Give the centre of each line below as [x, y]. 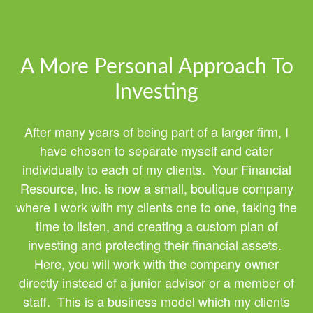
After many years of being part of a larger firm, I [156, 132]
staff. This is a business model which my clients [156, 301]
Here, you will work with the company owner [156, 264]
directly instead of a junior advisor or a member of [156, 283]
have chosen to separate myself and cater [156, 151]
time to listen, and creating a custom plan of [156, 226]
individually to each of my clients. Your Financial [156, 169]
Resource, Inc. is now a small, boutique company [156, 188]
